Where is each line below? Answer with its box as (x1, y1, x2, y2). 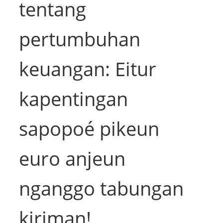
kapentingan (19, 86, 128, 112)
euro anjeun (19, 145, 126, 172)
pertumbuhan (19, 26, 141, 52)
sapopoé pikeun (19, 115, 160, 142)
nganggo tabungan (19, 175, 184, 202)
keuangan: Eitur (19, 56, 157, 82)
